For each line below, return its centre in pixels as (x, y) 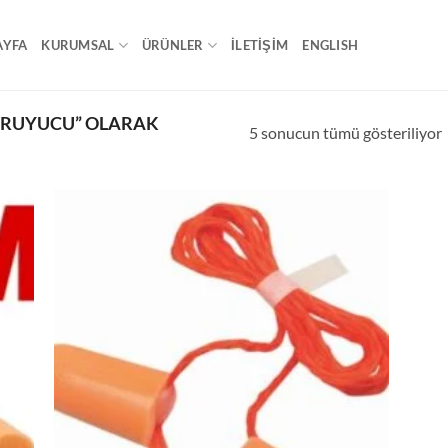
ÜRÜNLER (172, 45)
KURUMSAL (78, 45)
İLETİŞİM (260, 45)
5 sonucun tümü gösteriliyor (345, 132)
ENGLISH (330, 45)
